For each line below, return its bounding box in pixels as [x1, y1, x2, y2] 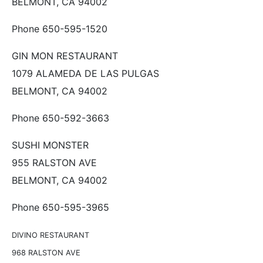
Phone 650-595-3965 [12, 201, 109, 213]
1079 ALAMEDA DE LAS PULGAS [12, 67, 159, 79]
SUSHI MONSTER [12, 139, 89, 151]
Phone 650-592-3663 [12, 112, 109, 124]
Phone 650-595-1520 [12, 22, 107, 35]
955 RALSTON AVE [12, 156, 97, 168]
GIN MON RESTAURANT [12, 49, 118, 62]
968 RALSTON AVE [12, 248, 80, 257]
